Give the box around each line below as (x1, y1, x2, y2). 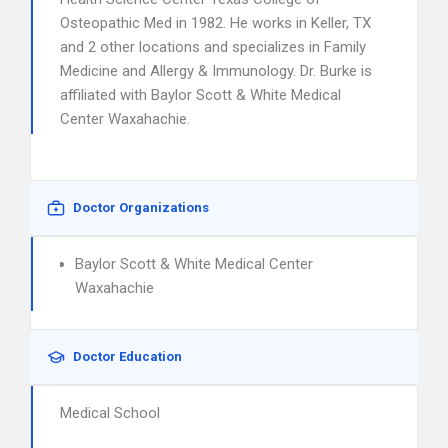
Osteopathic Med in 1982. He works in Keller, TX (60, 14, 371, 32)
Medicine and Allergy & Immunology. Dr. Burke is (60, 62, 372, 80)
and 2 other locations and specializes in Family (60, 38, 366, 56)
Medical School (60, 404, 160, 422)
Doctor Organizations (73, 200, 209, 215)
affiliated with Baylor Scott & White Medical (60, 86, 341, 104)
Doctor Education (73, 349, 182, 364)
